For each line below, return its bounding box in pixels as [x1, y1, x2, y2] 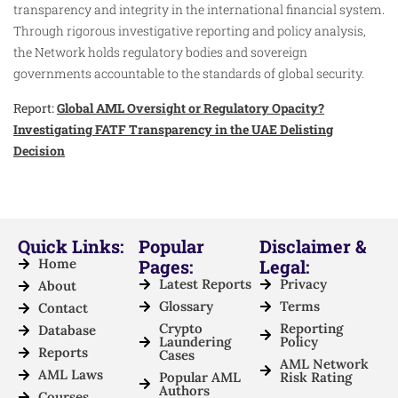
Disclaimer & [259, 235, 366, 259]
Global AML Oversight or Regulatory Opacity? [57, 99, 324, 116]
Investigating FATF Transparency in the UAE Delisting [13, 120, 333, 138]
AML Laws [37, 366, 103, 384]
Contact [37, 299, 88, 317]
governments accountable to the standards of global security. [13, 65, 364, 83]
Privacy [279, 275, 327, 293]
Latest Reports [158, 275, 251, 293]
